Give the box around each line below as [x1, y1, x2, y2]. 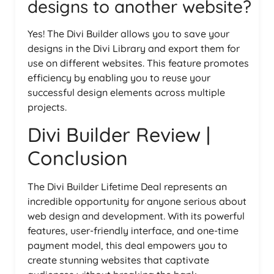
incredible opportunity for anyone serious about [28, 195, 246, 208]
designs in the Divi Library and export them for [28, 42, 240, 55]
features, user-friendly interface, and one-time [28, 224, 239, 237]
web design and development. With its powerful [28, 210, 245, 223]
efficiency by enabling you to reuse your [28, 72, 210, 84]
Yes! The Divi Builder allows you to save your [28, 28, 229, 40]
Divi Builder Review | [28, 122, 210, 147]
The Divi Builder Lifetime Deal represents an [28, 180, 227, 193]
